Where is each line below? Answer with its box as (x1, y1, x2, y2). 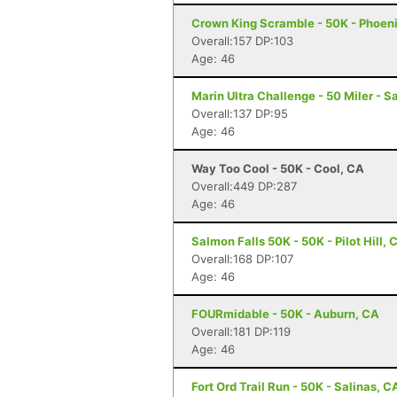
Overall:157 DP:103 (191, 34, 293, 48)
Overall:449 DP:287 (191, 179, 297, 193)
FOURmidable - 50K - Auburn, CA (191, 307, 379, 321)
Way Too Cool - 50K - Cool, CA (191, 161, 364, 175)
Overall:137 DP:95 (191, 106, 288, 121)
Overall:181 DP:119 (191, 324, 291, 339)
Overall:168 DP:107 (191, 252, 293, 266)
